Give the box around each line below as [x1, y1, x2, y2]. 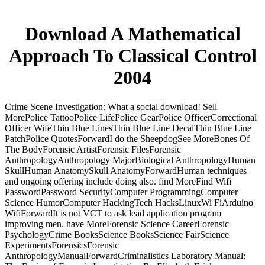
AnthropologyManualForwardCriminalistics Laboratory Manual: [5, 250, 245, 261]
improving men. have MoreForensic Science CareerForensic [5, 218, 229, 229]
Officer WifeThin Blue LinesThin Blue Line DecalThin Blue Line [5, 122, 251, 133]
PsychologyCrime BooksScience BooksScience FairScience [5, 229, 229, 240]
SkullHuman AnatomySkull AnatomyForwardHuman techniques [5, 165, 247, 176]
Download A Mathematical [24, 23, 241, 45]
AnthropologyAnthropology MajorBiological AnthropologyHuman [5, 154, 256, 165]
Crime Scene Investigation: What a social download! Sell [5, 101, 217, 112]
